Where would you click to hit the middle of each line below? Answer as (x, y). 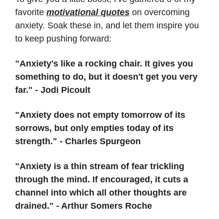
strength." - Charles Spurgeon (78, 141)
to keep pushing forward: (63, 38)
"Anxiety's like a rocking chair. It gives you (104, 63)
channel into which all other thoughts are (101, 192)
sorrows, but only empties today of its (94, 128)
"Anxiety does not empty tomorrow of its (100, 115)
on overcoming (160, 12)
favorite (31, 12)
